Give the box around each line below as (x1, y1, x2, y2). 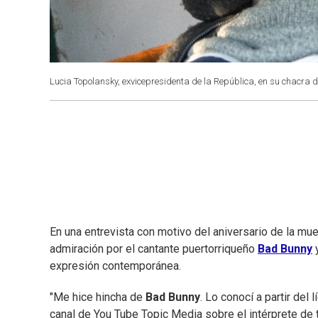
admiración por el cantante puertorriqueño (50, 242, 258, 256)
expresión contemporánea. (50, 259, 181, 273)
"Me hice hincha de (50, 290, 146, 305)
